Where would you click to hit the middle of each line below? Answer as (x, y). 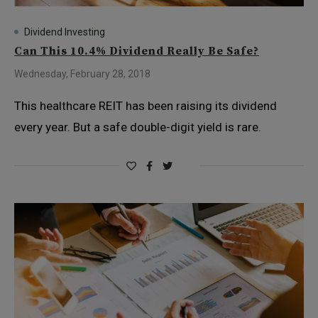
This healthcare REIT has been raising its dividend (146, 106)
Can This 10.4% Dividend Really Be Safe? (137, 51)
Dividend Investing (65, 32)
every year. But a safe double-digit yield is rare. (138, 127)
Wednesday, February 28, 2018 (82, 74)
